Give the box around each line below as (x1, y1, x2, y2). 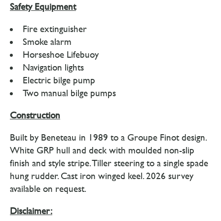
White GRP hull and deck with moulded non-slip (10, 145, 194, 155)
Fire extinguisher (23, 24, 87, 34)
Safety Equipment (10, 1, 76, 12)
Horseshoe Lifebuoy (23, 49, 99, 60)
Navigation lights (23, 62, 84, 73)
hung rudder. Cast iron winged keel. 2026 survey (10, 171, 193, 181)
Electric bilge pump (23, 75, 95, 85)
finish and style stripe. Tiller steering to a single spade (10, 158, 208, 168)
